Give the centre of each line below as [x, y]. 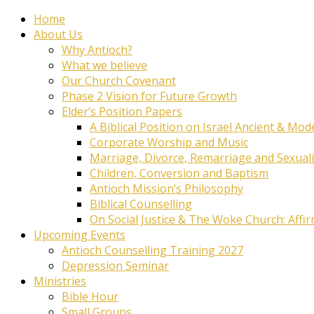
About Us [58, 34]
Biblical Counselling [141, 204]
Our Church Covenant [119, 80]
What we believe [104, 65]
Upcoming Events [80, 234]
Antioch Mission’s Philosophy [166, 188]
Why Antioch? [97, 49]
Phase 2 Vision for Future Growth [149, 96]
